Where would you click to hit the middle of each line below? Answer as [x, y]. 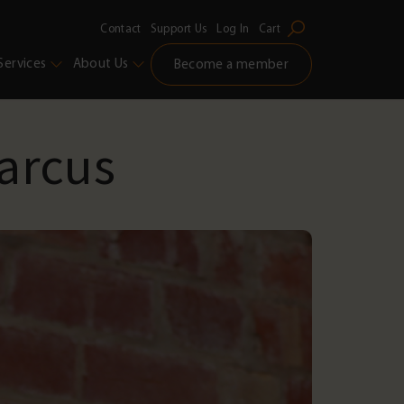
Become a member [231, 64]
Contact [121, 28]
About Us [101, 63]
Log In [233, 28]
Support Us [179, 28]
